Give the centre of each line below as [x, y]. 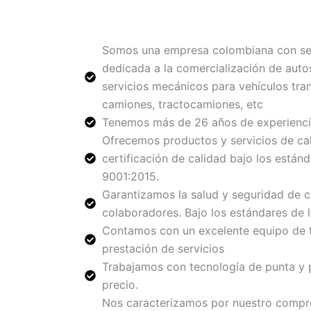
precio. [120, 284]
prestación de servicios [163, 248]
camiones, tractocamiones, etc [183, 104]
